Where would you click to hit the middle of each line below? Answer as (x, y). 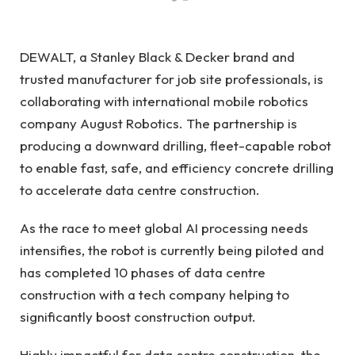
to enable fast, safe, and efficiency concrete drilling (177, 167)
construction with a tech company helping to (155, 294)
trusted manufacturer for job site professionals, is (172, 78)
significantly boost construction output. (139, 316)
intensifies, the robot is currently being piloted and (172, 250)
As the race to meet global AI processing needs (164, 227)
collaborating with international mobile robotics (164, 101)
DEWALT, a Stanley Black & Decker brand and (157, 56)
